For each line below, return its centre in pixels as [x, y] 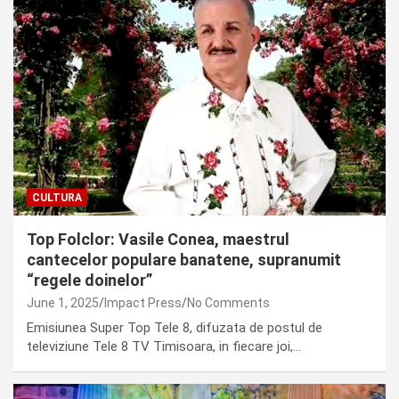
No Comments [228, 302]
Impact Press [143, 302]
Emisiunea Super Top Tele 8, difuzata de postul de [175, 327]
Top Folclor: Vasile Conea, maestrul [158, 239]
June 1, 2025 [63, 302]
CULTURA [57, 197]
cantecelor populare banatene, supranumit [184, 259]
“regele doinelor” [90, 280]
